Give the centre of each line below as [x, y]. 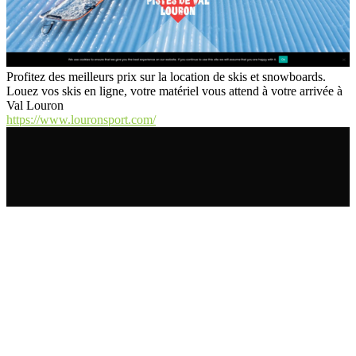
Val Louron [35, 106]
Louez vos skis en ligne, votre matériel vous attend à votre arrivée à [174, 91]
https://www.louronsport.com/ [81, 120]
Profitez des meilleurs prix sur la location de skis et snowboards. [166, 77]
